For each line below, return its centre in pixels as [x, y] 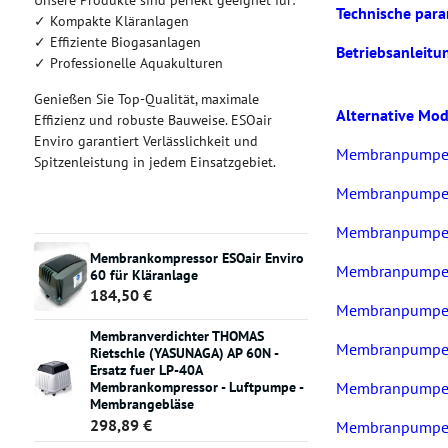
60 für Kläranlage [143, 274]
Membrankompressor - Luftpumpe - [196, 387]
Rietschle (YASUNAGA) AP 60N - [184, 353]
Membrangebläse [141, 404]
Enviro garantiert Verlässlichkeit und [145, 141]
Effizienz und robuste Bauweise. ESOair [152, 120]
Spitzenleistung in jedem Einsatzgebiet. [154, 162]
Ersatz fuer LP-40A [145, 370]
